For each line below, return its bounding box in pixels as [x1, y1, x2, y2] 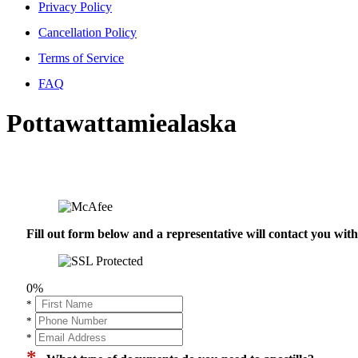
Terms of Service [38, 51, 124, 66]
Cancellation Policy [38, 26, 137, 40]
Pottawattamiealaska [6, 108, 237, 137]
